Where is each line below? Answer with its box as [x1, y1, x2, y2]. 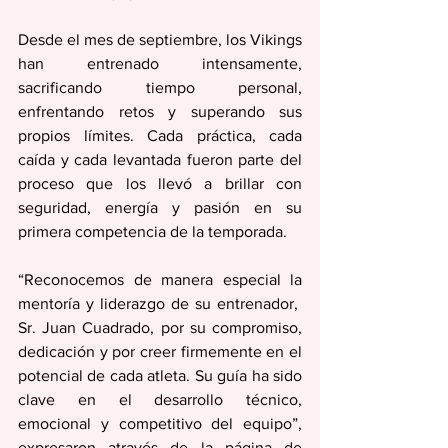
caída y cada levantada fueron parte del [18, 151, 302, 168]
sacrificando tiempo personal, [18, 79, 302, 96]
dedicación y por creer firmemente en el [18, 343, 302, 360]
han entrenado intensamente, [18, 55, 302, 72]
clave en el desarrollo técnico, [18, 391, 302, 408]
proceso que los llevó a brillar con [18, 175, 302, 192]
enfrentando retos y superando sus [18, 103, 302, 120]
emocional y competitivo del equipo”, [18, 415, 302, 432]
